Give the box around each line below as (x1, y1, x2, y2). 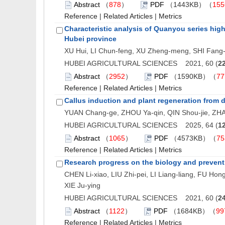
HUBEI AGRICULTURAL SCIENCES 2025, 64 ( (64, 121, 218, 129)
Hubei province (64, 35, 117, 43)
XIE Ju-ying (64, 181, 100, 189)
